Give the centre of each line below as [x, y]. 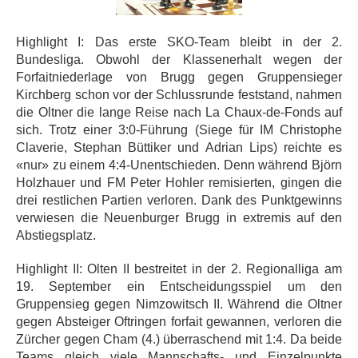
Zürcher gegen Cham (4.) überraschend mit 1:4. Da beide [179, 340]
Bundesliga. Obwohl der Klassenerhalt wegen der [179, 60]
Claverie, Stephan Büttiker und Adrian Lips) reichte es [179, 148]
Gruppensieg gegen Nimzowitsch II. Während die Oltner [179, 304]
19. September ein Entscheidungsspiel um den [179, 287]
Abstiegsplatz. [56, 236]
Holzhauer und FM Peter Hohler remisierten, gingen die [179, 183]
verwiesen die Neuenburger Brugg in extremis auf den [179, 218]
